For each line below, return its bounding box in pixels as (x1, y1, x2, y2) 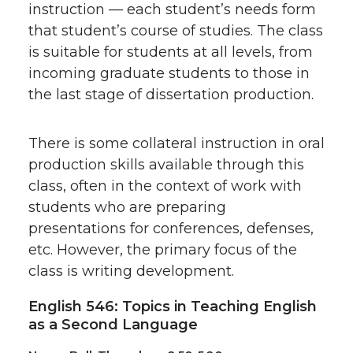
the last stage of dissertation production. (28, 85, 318, 103)
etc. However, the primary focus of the (28, 240, 297, 258)
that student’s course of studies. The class (28, 21, 323, 39)
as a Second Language (28, 315, 198, 333)
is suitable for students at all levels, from (28, 43, 313, 61)
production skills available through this (28, 155, 304, 173)
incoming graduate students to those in (28, 64, 310, 82)
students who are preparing (28, 198, 226, 216)
